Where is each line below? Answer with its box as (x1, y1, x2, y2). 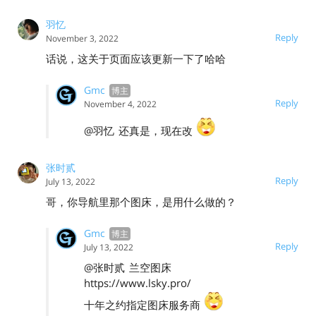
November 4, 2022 (84, 97, 157, 110)
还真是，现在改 (119, 123, 195, 138)
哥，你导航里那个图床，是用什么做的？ (46, 194, 236, 209)
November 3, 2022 (46, 32, 119, 44)
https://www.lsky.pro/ (84, 275, 191, 290)
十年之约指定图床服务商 (84, 297, 203, 312)
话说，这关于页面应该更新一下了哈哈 (46, 51, 226, 66)
